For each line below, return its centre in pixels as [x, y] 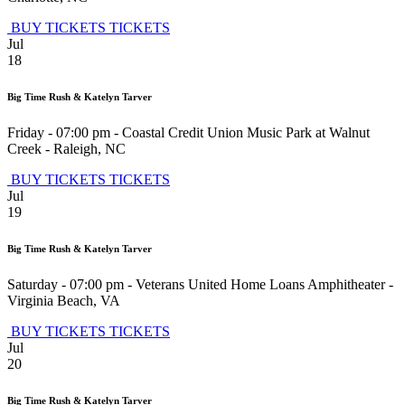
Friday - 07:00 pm [59, 133]
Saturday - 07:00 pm [66, 285]
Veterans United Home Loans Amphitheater [260, 285]
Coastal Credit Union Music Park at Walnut [246, 133]
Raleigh [75, 149]
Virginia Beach [50, 301]
